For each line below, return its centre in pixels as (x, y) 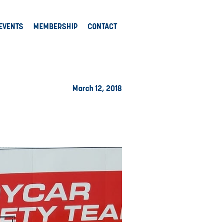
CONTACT (102, 27)
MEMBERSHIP (55, 27)
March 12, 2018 (97, 88)
